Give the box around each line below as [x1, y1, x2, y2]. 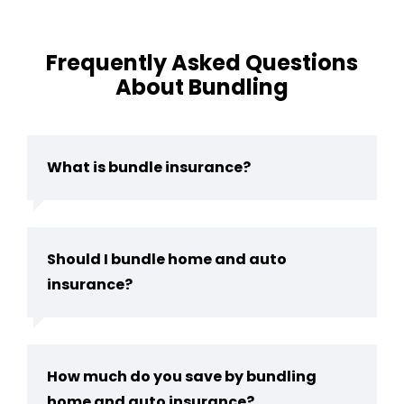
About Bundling [115, 72, 289, 102]
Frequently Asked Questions [46, 48, 358, 78]
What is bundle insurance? [47, 157, 251, 178]
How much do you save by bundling [47, 366, 317, 387]
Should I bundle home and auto [47, 249, 287, 270]
